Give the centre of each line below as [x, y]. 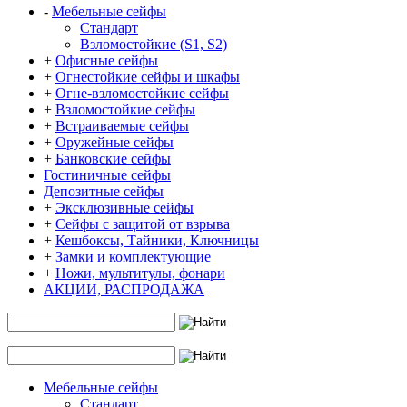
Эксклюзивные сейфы [124, 208]
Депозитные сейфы [104, 191]
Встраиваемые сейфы [122, 126]
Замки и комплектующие [133, 257]
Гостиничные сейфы [107, 175]
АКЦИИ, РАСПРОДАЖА [124, 289]
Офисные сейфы [107, 60]
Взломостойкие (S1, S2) [154, 44]
